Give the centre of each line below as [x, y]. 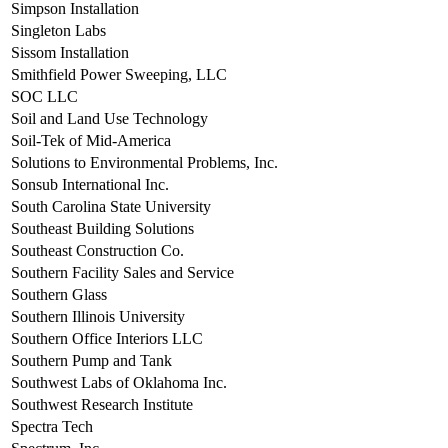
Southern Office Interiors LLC [107, 339]
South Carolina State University [111, 207]
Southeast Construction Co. [97, 251]
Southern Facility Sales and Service [122, 273]
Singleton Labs [58, 31]
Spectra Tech [52, 427]
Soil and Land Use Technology [109, 119]
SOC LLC [44, 97]
